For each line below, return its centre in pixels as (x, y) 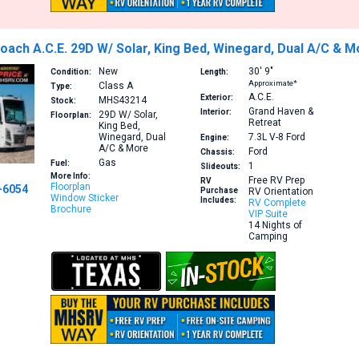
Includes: (218, 200)
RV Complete (277, 203)
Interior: (216, 112)
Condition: (71, 72)
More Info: (71, 176)
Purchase (219, 191)
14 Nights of (275, 226)
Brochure (71, 210)
